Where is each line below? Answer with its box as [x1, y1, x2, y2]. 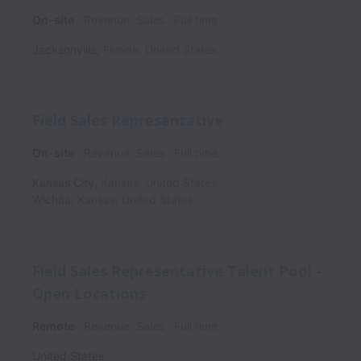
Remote [32, 319, 74, 334]
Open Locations [32, 284, 146, 304]
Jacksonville [32, 42, 97, 56]
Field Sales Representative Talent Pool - [32, 260, 322, 280]
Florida [103, 42, 139, 56]
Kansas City [32, 176, 94, 190]
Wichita [32, 193, 71, 207]
